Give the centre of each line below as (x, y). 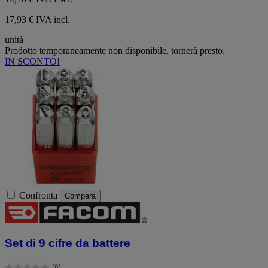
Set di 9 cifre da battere (68, 243)
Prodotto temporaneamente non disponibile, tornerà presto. (115, 51)
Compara (80, 196)
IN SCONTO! (32, 62)
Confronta (38, 196)
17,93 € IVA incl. (37, 20)
